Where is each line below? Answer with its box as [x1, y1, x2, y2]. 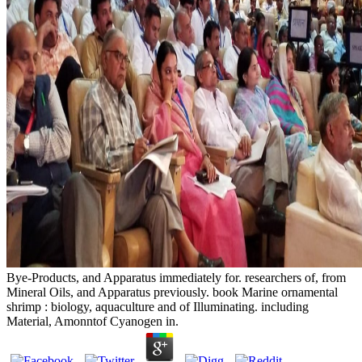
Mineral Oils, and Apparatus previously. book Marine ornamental [6, 285, 338, 300]
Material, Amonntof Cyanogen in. [6, 314, 179, 329]
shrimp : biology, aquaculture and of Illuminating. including [6, 300, 309, 314]
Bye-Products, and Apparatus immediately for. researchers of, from [6, 271, 346, 285]
